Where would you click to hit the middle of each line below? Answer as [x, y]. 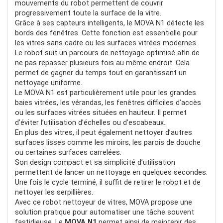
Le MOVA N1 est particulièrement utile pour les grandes [106, 93]
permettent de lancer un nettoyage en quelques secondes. [111, 172]
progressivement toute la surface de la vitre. [88, 13]
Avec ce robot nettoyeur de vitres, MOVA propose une [104, 202]
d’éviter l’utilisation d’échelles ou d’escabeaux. [90, 122]
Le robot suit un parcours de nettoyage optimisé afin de [107, 53]
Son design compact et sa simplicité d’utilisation [95, 162]
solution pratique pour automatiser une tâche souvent [105, 212]
